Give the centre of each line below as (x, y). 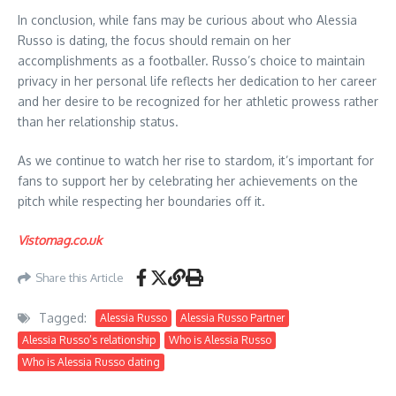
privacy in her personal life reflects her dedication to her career (197, 81)
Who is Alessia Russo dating (91, 362)
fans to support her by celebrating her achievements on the (188, 181)
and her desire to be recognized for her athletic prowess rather (198, 102)
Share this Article (80, 277)
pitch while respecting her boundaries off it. (141, 202)
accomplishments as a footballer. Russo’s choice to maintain (191, 61)
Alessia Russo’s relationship (89, 340)
